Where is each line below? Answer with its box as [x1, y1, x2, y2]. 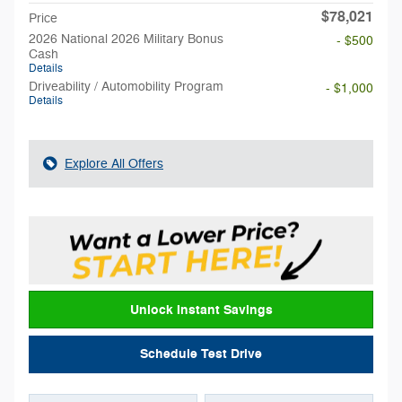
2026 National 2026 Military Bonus [29, 31, 223, 47]
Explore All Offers [65, 156, 163, 171]
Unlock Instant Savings [129, 301, 273, 319]
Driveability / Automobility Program [29, 79, 223, 94]
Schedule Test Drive [140, 345, 262, 363]
